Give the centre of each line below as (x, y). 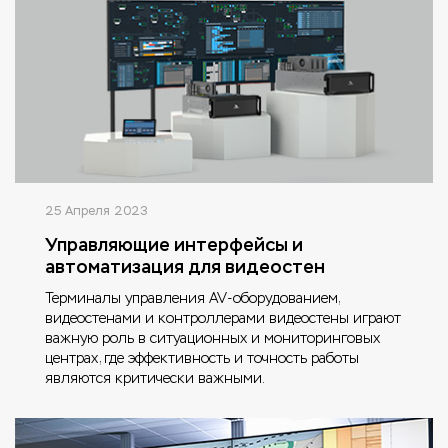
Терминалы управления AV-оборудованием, (192, 297)
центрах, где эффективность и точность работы (202, 357)
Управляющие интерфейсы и (174, 244)
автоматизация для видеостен (185, 266)
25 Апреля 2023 (96, 210)
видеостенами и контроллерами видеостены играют (223, 317)
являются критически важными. (155, 377)
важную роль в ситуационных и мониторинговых (212, 337)
